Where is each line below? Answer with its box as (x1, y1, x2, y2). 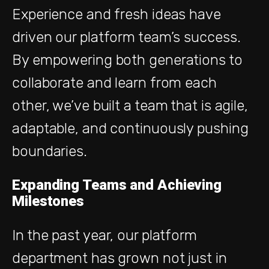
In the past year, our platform (12, 226, 197, 244)
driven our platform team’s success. (12, 28, 241, 46)
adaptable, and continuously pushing (12, 119, 249, 137)
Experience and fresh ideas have (12, 5, 221, 23)
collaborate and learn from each (12, 74, 217, 91)
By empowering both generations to (12, 51, 243, 68)
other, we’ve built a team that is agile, (12, 97, 248, 114)
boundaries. (12, 142, 87, 160)
